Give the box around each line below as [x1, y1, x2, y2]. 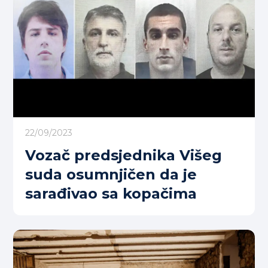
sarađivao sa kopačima [25, 185, 197, 203]
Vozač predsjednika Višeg [25, 147, 222, 165]
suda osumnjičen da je [25, 166, 197, 184]
